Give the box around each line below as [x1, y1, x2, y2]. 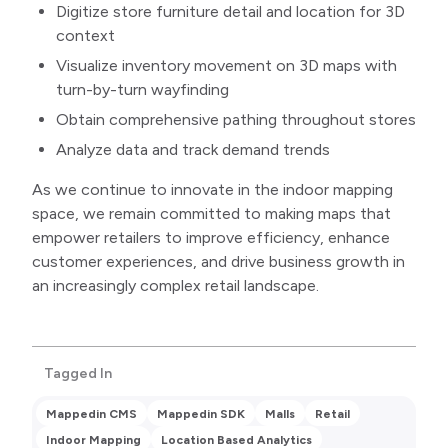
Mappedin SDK [157, 407, 245, 422]
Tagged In [44, 365, 112, 383]
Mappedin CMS [46, 407, 137, 422]
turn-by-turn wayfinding [56, 80, 229, 100]
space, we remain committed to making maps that [32, 204, 391, 224]
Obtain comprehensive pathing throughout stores [56, 110, 416, 130]
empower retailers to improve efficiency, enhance [32, 228, 390, 248]
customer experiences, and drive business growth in [32, 252, 405, 272]
